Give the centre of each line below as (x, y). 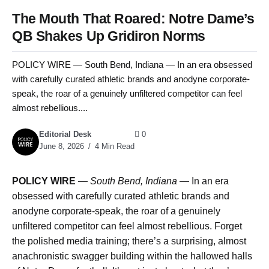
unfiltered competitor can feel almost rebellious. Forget (127, 226)
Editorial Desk (65, 134)
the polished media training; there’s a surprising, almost (129, 241)
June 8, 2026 (62, 147)
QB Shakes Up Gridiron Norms (109, 36)
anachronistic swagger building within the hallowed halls (132, 256)
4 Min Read (113, 147)
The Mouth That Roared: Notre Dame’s (133, 19)
